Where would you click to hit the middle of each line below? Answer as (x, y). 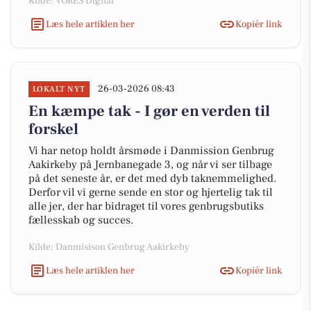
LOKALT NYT (59, 89)
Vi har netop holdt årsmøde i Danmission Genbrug (151, 151)
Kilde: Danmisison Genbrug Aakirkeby (109, 247)
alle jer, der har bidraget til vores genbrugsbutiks (146, 206)
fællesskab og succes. (81, 220)
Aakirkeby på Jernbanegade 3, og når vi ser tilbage (150, 165)
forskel (53, 129)
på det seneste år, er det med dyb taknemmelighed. (152, 178)
